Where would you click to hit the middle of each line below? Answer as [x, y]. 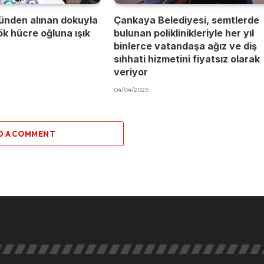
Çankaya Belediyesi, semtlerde [187, 20]
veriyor [131, 72]
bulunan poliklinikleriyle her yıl [184, 33]
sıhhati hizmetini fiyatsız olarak [187, 59]
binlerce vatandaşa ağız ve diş [186, 46]
